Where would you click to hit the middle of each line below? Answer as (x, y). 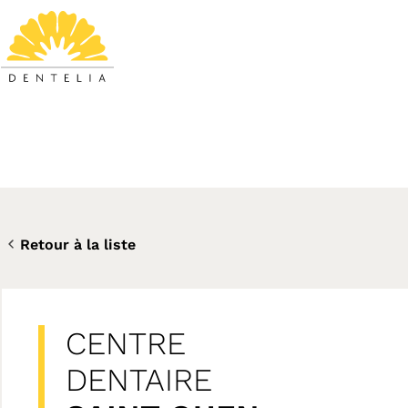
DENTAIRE (139, 380)
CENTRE (126, 343)
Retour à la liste (78, 244)
